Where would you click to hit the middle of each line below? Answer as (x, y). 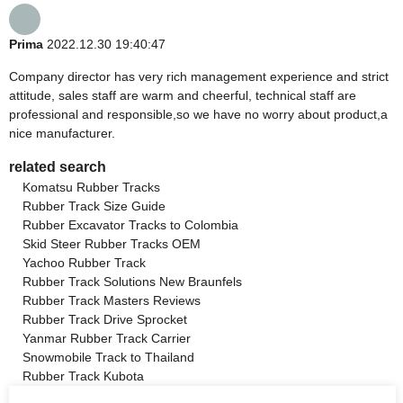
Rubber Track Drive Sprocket (105, 319)
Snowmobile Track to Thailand (108, 357)
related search (58, 166)
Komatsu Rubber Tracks (91, 187)
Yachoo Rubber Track (84, 262)
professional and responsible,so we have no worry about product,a (198, 114)
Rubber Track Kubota (83, 376)
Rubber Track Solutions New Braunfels (132, 281)
